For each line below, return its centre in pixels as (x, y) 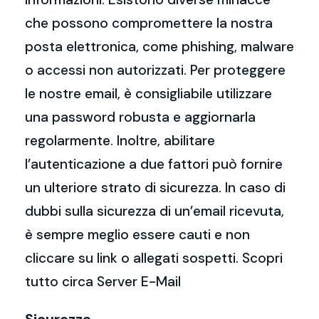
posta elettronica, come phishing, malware (159, 47)
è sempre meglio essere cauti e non (137, 235)
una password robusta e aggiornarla (140, 117)
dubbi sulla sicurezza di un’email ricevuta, (155, 211)
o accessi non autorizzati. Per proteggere (155, 70)
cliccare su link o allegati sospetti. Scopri (154, 258)
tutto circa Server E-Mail (103, 282)
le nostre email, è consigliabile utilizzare (148, 94)
